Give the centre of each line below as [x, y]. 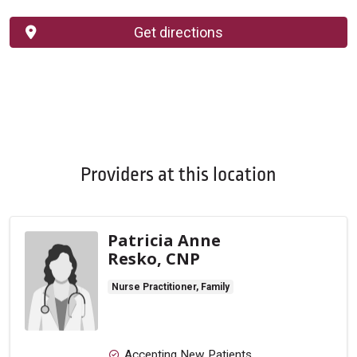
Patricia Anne [164, 241]
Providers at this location [178, 175]
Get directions [178, 33]
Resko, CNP [154, 259]
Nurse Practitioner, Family [171, 287]
